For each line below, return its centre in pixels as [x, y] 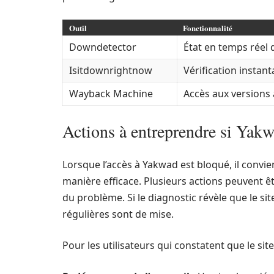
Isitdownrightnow [111, 70]
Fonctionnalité [208, 28]
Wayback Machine [111, 94]
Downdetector [103, 47]
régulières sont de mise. [118, 214]
